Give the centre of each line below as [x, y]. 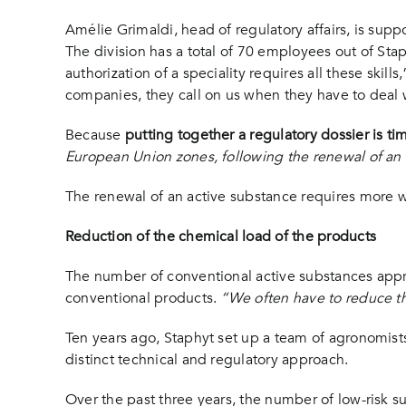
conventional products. [143, 298]
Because [95, 135]
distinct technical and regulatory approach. [207, 360]
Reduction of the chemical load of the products [220, 237]
